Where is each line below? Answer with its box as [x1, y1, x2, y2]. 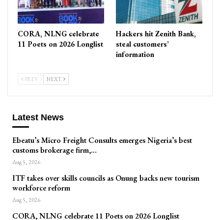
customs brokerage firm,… [12, 145, 97, 156]
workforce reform [12, 183, 70, 193]
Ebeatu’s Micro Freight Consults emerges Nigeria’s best [12, 135, 192, 146]
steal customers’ [116, 39, 169, 49]
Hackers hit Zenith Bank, [116, 28, 196, 38]
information [116, 49, 154, 59]
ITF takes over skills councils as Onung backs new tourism [12, 173, 199, 184]
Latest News [12, 112, 64, 122]
